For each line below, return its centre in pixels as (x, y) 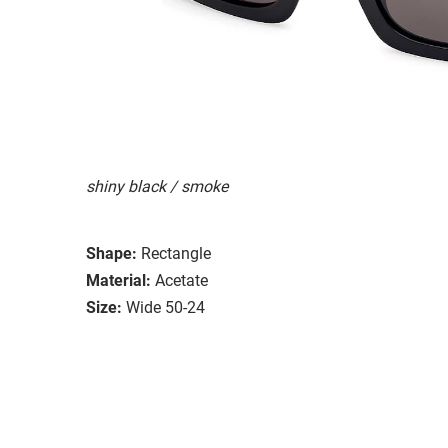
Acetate (181, 280)
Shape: (111, 253)
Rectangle (176, 253)
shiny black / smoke (157, 186)
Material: (118, 280)
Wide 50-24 (165, 307)
